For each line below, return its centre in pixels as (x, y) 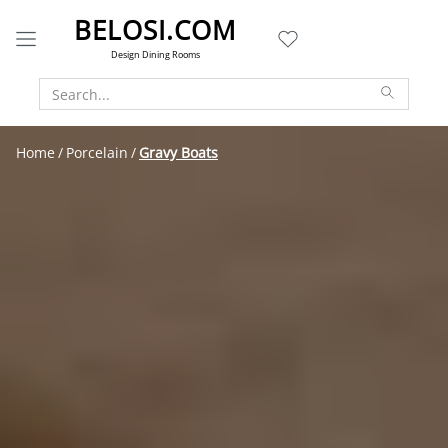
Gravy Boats (178, 152)
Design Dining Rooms (155, 54)
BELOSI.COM (155, 30)
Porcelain (97, 152)
